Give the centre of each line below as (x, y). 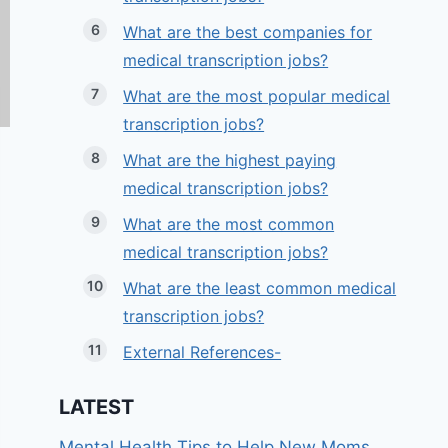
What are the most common (229, 224)
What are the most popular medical (257, 96)
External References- (202, 352)
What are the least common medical (260, 288)
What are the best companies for (248, 32)
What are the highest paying (230, 160)
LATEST (97, 406)
